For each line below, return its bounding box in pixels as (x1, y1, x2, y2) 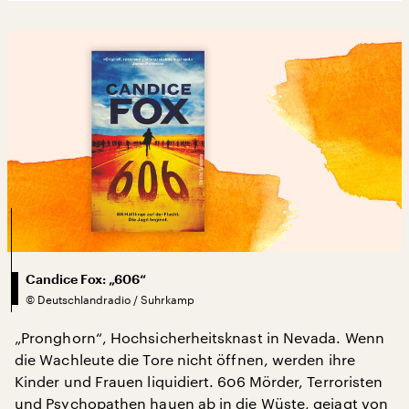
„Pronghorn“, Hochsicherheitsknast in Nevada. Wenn (15, 328, 384, 346)
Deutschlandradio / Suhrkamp (37, 292, 194, 306)
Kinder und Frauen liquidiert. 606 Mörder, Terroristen (15, 372, 383, 390)
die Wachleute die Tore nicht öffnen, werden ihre (15, 350, 355, 368)
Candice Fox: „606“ (26, 272, 146, 286)
